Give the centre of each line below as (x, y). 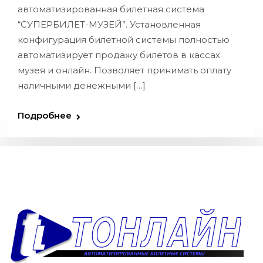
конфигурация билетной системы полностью (124, 40)
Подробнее (45, 115)
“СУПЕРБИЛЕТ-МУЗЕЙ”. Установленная (109, 24)
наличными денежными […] (82, 85)
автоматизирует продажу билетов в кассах (119, 55)
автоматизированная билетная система (111, 9)
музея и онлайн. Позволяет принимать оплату (124, 70)
